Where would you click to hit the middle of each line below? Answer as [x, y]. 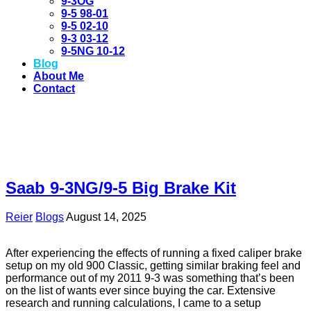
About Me [59, 76]
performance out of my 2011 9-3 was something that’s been [150, 278]
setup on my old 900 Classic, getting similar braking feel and [153, 266]
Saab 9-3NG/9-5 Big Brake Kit [121, 187]
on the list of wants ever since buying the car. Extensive [141, 291]
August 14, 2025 [106, 217]
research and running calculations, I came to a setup [133, 303]
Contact [54, 88]
